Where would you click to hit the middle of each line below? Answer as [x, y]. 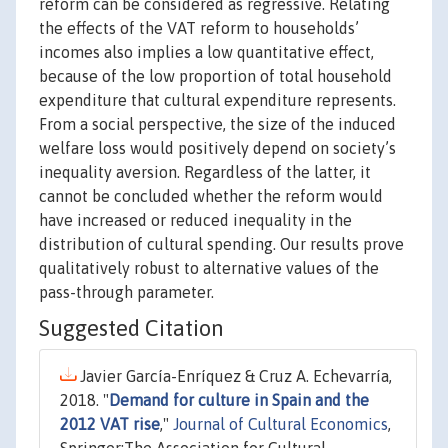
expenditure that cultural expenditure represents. [217, 100]
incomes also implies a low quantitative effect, [206, 52]
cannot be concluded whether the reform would [211, 196]
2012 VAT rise [110, 424]
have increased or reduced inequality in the [195, 220]
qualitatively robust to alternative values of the [209, 268]
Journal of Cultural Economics [280, 424]
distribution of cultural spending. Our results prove [221, 244]
